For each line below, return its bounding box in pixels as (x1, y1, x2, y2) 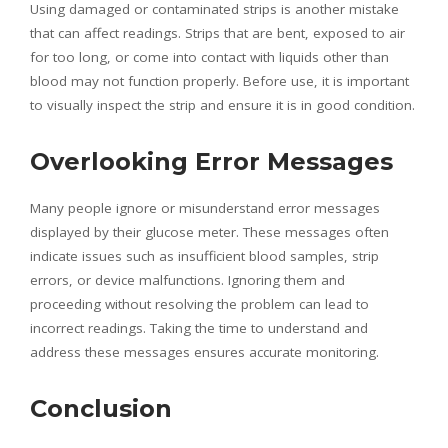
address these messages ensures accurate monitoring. (30, 342, 379, 361)
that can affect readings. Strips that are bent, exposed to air (30, 23, 405, 42)
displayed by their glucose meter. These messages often (30, 222, 389, 241)
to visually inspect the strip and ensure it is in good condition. (30, 95, 415, 114)
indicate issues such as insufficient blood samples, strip (30, 246, 379, 265)
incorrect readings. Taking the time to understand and (30, 318, 368, 337)
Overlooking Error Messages (30, 146, 393, 176)
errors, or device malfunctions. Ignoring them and (30, 270, 345, 289)
